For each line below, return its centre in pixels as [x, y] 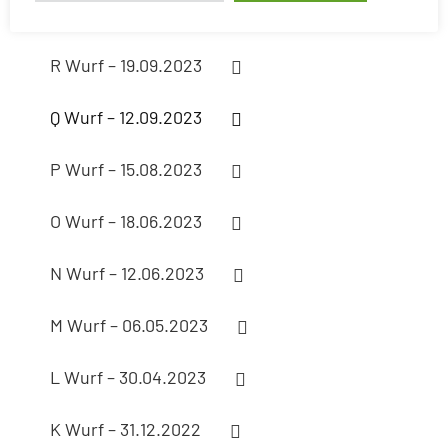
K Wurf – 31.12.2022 [125, 429]
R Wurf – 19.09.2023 [126, 65]
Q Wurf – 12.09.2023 [126, 117]
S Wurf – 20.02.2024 [129, 13]
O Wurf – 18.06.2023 [126, 221]
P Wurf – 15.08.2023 [126, 169]
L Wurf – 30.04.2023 [128, 377]
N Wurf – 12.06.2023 [127, 273]
